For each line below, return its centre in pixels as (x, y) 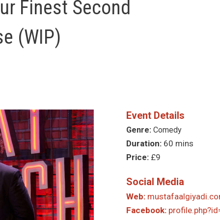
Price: (138, 157)
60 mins (179, 143)
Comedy (167, 130)
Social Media (155, 182)
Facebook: (147, 210)
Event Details (155, 115)
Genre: (140, 130)
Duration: (145, 143)
